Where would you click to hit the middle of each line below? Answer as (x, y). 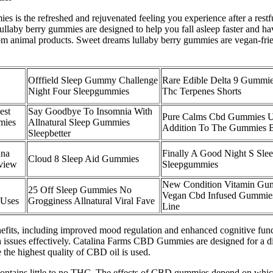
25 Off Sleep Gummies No (80, 190)
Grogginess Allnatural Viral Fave (91, 200)
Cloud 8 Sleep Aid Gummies (83, 158)
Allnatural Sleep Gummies (79, 122)
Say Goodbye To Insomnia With (90, 111)
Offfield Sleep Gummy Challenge (93, 80)
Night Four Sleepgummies (79, 91)
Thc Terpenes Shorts (202, 91)
